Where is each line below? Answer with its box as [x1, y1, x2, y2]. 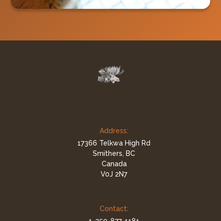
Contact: [100, 205, 128, 213]
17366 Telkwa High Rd [77, 139, 150, 147]
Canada [101, 159, 127, 168]
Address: [100, 126, 128, 135]
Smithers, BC [93, 149, 135, 157]
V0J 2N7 [101, 170, 127, 178]
